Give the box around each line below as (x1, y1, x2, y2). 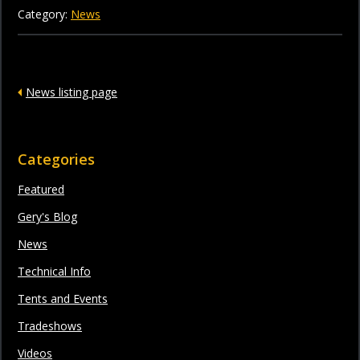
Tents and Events (18, 290, 108, 306)
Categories (18, 149, 95, 169)
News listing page (26, 84, 117, 100)
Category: (18, 6, 71, 22)
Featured (18, 181, 64, 197)
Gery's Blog (18, 208, 77, 224)
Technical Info (18, 263, 91, 279)
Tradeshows (18, 317, 82, 333)
